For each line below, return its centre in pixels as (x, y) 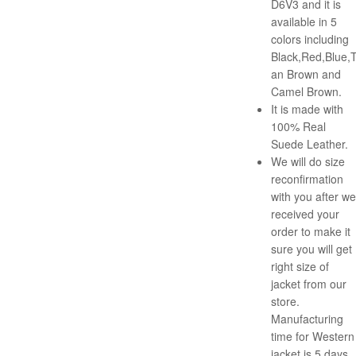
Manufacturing (307, 318)
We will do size (308, 161)
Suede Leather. (310, 143)
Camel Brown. (306, 91)
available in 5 (304, 21)
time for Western (313, 336)
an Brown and (306, 74)
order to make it (311, 231)
